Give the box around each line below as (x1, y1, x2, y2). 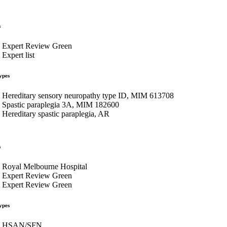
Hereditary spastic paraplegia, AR (2, 109, 109, 118)
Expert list (2, 50, 34, 59)
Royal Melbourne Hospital (2, 162, 87, 171)
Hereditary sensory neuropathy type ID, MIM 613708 (2, 91, 174, 100)
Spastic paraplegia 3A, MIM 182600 (2, 100, 119, 109)
